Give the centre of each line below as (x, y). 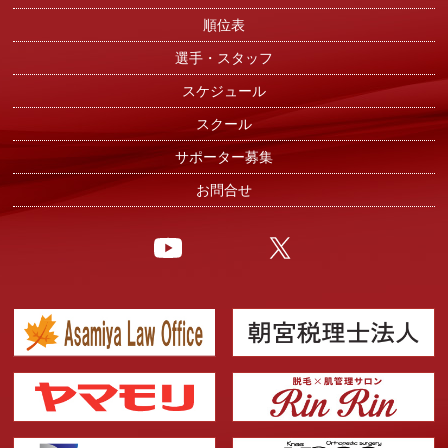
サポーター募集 (224, 157)
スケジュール (224, 91)
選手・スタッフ (224, 58)
